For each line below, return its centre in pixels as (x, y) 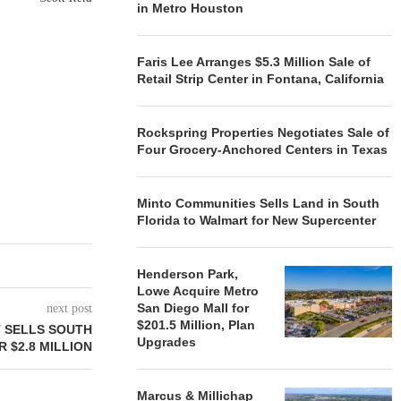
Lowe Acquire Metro (198, 291)
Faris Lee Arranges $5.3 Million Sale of (254, 62)
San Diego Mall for (193, 308)
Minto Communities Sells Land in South (259, 203)
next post (70, 308)
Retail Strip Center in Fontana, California (261, 79)
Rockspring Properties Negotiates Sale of (264, 132)
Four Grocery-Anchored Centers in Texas (263, 149)
